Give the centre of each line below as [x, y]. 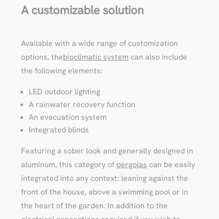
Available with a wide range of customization [99, 43]
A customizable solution [82, 10]
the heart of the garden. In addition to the [94, 205]
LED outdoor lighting [64, 91]
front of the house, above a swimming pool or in [104, 192]
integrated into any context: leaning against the [104, 178]
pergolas [131, 164]
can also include [158, 57]
